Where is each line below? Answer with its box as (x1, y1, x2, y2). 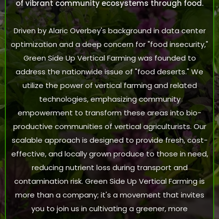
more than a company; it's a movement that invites (15, 190, 204, 200)
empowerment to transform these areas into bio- (18, 108, 201, 118)
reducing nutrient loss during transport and (31, 162, 188, 173)
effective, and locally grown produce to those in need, (11, 149, 208, 159)
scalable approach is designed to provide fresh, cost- (11, 135, 208, 145)
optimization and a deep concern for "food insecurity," (11, 39, 208, 49)
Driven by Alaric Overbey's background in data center (13, 25, 206, 36)
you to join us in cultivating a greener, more (31, 203, 188, 214)
